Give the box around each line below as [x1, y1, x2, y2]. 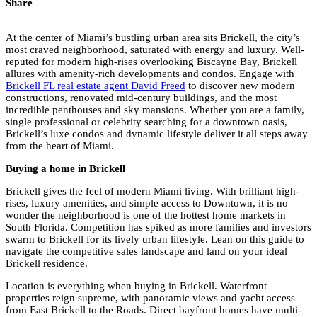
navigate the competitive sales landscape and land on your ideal [6, 246, 287, 258]
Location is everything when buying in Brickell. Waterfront [6, 280, 267, 292]
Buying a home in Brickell [6, 163, 125, 175]
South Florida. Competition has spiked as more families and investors [6, 221, 311, 234]
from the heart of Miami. [6, 140, 114, 152]
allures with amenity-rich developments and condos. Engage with [6, 68, 294, 80]
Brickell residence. [6, 258, 91, 270]
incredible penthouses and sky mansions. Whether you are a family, [6, 104, 304, 116]
